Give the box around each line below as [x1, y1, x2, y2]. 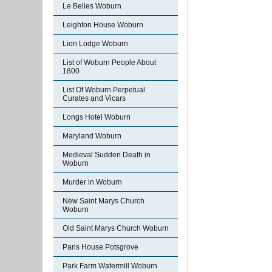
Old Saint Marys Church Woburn [63, 224, 169, 233]
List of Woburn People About [63, 58, 156, 67]
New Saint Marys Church [63, 197, 144, 205]
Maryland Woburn [63, 132, 121, 140]
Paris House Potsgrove [63, 243, 138, 251]
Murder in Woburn [63, 178, 122, 186]
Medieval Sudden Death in [63, 151, 151, 159]
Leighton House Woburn [63, 21, 143, 29]
